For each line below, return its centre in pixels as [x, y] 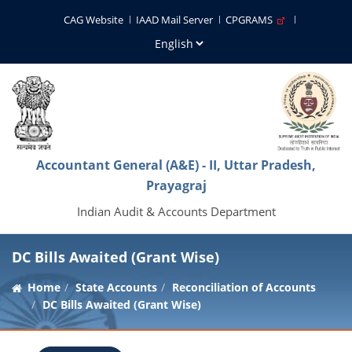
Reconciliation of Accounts [244, 287]
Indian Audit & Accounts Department [176, 211]
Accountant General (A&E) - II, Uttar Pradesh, [176, 165]
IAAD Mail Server [174, 20]
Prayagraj [176, 185]
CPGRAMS [251, 20]
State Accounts [116, 287]
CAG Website [93, 20]
